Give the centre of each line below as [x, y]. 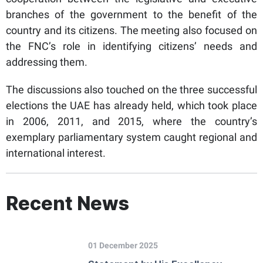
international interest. [56, 153]
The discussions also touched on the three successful [131, 90]
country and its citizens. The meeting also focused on [131, 31]
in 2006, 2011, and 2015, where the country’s [131, 122]
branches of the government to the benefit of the [131, 15]
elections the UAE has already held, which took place [131, 106]
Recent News [68, 204]
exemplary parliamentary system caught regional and [131, 137]
